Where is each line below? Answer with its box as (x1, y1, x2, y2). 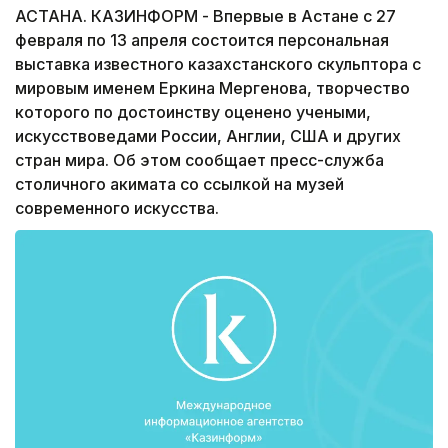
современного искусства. (15, 198, 219, 219)
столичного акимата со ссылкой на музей (15, 174, 344, 195)
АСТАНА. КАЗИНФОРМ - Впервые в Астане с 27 (15, 6, 396, 27)
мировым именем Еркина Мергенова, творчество (15, 78, 410, 99)
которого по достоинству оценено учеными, (15, 102, 371, 123)
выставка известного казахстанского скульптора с (15, 54, 421, 75)
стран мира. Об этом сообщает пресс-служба (15, 150, 384, 171)
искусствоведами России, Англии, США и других (15, 126, 401, 147)
